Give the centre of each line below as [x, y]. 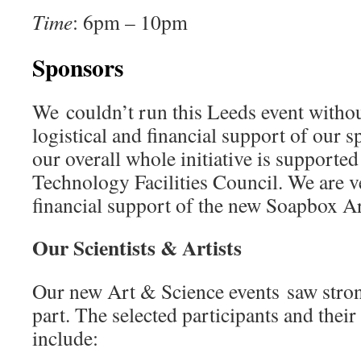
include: [65, 338]
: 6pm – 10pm [130, 22]
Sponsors [78, 67]
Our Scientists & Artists [137, 247]
